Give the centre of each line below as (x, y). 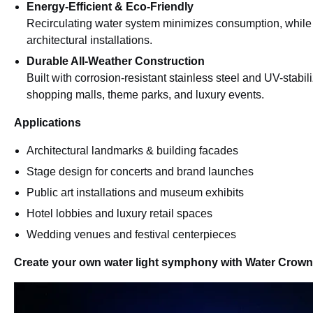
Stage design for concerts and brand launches (140, 172)
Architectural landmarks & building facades (132, 151)
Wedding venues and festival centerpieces (131, 235)
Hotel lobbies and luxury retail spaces (119, 214)
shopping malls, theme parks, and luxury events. (145, 95)
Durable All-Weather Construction (116, 61)
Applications (48, 123)
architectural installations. (89, 41)
